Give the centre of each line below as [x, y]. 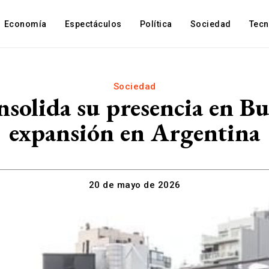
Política [156, 24]
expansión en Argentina [134, 132]
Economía [25, 24]
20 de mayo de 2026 [134, 185]
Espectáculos [93, 24]
